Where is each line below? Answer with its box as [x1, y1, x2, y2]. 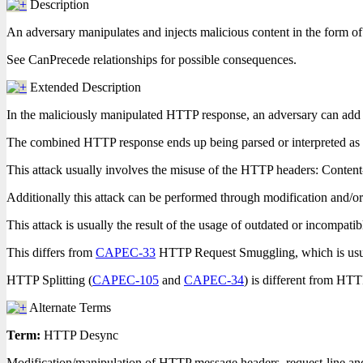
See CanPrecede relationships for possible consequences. [6, 53, 297, 66]
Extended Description [30, 80, 141, 94]
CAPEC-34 [184, 273, 244, 287]
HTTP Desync [44, 328, 118, 342]
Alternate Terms [29, 301, 111, 314]
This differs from [6, 246, 96, 259]
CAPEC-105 [92, 273, 159, 287]
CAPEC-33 [96, 246, 156, 259]
